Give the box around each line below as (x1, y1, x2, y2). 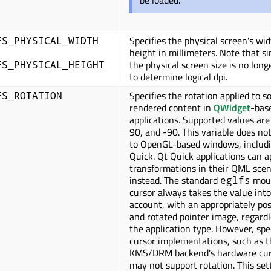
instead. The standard (129, 173, 220, 188)
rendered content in (129, 100, 214, 116)
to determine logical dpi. (129, 70, 227, 85)
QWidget (214, 100, 250, 116)
